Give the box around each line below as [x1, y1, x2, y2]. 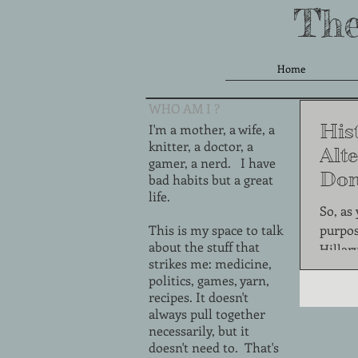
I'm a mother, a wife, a [149, 121, 275, 137]
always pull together [149, 305, 265, 322]
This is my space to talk [149, 221, 283, 238]
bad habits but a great [149, 171, 273, 188]
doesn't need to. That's [149, 339, 279, 356]
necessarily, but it [149, 322, 249, 339]
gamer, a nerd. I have [149, 154, 276, 171]
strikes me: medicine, [149, 255, 272, 272]
